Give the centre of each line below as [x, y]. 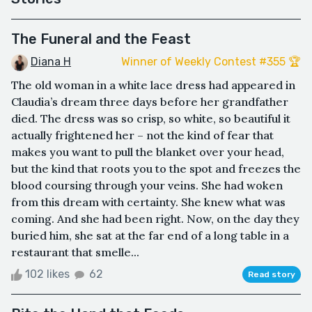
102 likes [47, 274]
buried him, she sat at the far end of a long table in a [150, 235]
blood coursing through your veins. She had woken [147, 185]
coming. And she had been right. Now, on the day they [155, 218]
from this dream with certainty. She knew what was [148, 202]
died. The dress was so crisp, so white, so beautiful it [151, 118]
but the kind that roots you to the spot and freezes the [156, 168]
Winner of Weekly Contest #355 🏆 [211, 62]
